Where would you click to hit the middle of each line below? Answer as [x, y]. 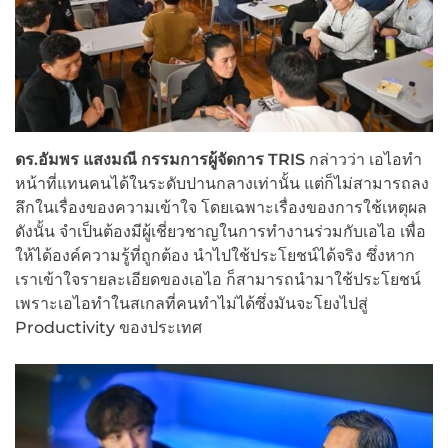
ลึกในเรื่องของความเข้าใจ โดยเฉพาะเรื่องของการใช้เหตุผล [221, 207]
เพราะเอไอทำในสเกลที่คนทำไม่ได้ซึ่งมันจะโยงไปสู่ [191, 303]
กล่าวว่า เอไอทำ [365, 159]
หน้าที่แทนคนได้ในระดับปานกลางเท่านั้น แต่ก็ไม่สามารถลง [222, 183]
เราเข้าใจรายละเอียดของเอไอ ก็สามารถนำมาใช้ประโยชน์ [218, 279]
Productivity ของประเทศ [108, 327]
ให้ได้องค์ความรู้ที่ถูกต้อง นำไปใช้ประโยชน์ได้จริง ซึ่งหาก [215, 255]
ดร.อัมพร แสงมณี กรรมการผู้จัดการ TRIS [162, 159]
